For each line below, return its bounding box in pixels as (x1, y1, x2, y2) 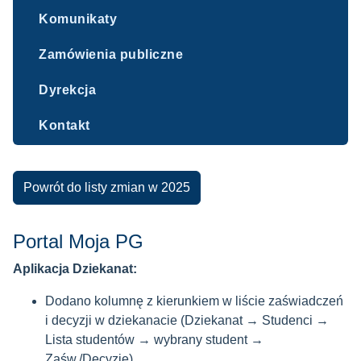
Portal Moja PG (13, 230, 143, 252)
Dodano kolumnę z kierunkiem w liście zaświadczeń (45, 294, 343, 308)
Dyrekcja (39, 83, 96, 97)
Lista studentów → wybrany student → (45, 333, 263, 346)
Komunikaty (39, 12, 117, 26)
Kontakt (39, 118, 90, 132)
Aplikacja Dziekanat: (13, 262, 143, 276)
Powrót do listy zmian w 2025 (23, 180, 190, 194)
